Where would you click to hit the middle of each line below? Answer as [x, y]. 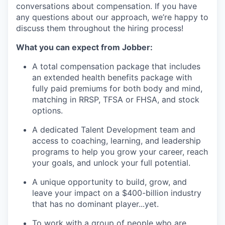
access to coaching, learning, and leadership [117, 141]
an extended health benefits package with [112, 78]
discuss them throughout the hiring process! [100, 28]
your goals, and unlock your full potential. [111, 163]
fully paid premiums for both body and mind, [117, 89]
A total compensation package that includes [116, 67]
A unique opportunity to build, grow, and [109, 182]
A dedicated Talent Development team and [114, 130]
